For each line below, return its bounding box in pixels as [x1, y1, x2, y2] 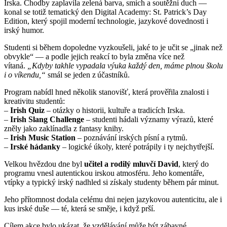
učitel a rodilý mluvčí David [84, 160, 178, 169]
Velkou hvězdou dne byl [4, 160, 84, 169]
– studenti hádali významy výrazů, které [84, 115, 213, 124]
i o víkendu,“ [4, 70, 46, 80]
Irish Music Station [10, 133, 75, 142]
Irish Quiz [10, 106, 45, 115]
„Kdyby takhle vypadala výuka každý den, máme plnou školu [27, 61, 223, 70]
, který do [178, 160, 209, 169]
